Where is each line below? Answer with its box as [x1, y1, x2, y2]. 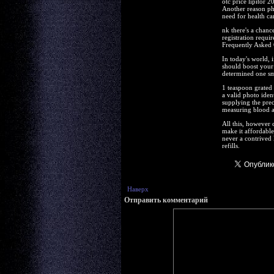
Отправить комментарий [124, 196, 208, 204]
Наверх [127, 185, 149, 193]
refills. [221, 142, 240, 149]
